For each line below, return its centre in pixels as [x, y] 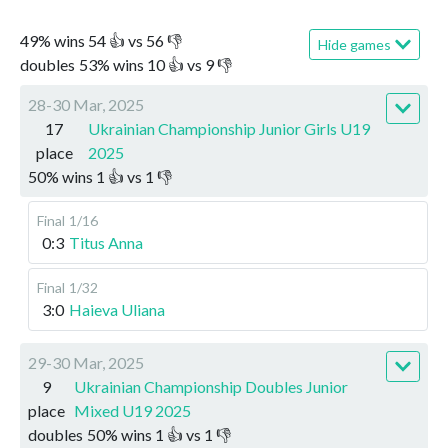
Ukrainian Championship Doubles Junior [210, 386]
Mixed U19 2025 [132, 410]
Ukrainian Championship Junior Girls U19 [229, 128]
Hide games [354, 44]
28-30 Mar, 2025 [86, 104]
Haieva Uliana [117, 309]
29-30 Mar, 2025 [86, 362]
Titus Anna [106, 242]
